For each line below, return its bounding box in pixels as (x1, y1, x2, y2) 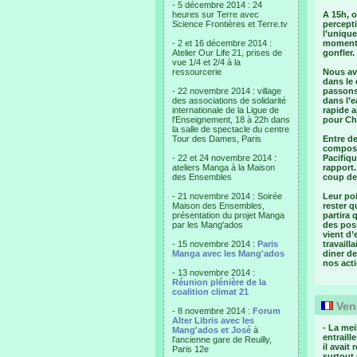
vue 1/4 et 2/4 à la (172, 57, 241, 67)
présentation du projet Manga (172, 210, 284, 220)
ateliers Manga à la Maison (172, 163, 275, 172)
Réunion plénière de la (172, 277, 266, 287)
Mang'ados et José (172, 325, 251, 335)
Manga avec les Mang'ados (172, 249, 284, 258)
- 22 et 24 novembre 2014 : (172, 153, 277, 163)
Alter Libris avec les (172, 316, 254, 325)
